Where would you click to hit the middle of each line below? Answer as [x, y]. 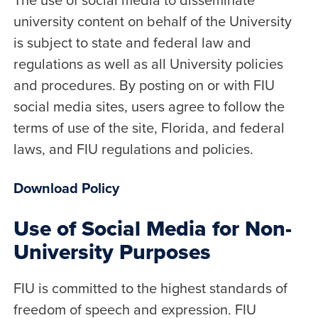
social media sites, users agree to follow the [149, 106]
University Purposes [112, 252]
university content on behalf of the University [152, 21]
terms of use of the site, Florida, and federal [149, 127]
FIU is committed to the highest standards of [150, 288]
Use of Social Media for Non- [152, 228]
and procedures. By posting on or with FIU [144, 85]
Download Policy [66, 188]
